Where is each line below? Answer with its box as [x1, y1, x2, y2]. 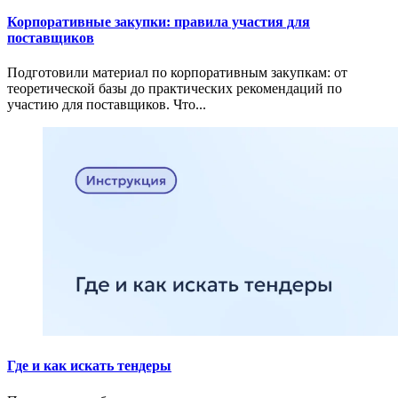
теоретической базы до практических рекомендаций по [7, 81, 342, 97]
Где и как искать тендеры [7, 358, 171, 374]
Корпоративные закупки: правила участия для [7, 13, 310, 29]
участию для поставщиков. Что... [7, 97, 206, 113]
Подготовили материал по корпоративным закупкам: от [7, 65, 347, 81]
